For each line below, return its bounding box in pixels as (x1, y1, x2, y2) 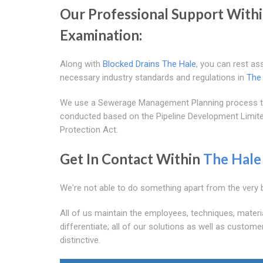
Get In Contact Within (60, 150, 203, 167)
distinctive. (60, 234, 100, 245)
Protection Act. (60, 124, 118, 135)
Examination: (60, 26, 142, 43)
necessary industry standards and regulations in (60, 72, 247, 83)
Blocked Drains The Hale (103, 58, 196, 69)
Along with (60, 58, 103, 69)
